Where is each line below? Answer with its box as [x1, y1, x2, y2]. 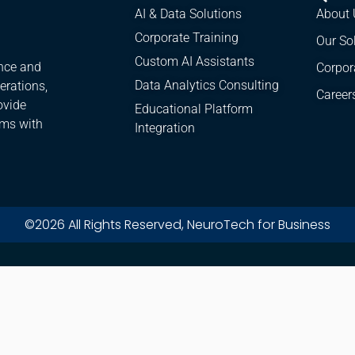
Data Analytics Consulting [135, 78, 280, 94]
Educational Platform [135, 101, 254, 117]
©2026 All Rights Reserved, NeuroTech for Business [25, 215, 330, 234]
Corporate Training [135, 30, 239, 46]
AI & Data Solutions [135, 6, 242, 22]
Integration [135, 120, 196, 136]
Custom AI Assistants [135, 54, 255, 70]
